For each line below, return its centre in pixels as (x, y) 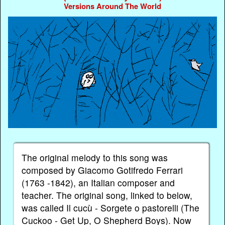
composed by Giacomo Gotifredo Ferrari (102, 170)
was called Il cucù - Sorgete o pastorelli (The (111, 208)
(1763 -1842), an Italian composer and (98, 183)
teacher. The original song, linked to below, (107, 195)
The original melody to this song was (95, 158)
